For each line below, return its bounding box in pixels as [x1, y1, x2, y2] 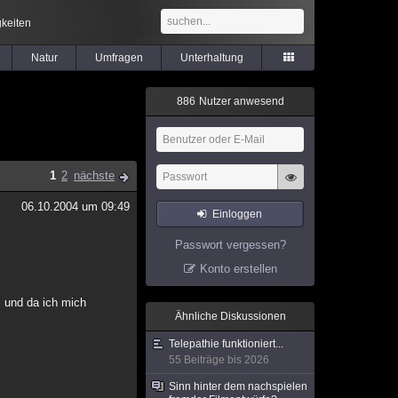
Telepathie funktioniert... [169, 338, 283, 350]
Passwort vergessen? [174, 238, 286, 251]
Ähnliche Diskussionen [174, 310, 286, 322]
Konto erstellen [199, 262, 277, 275]
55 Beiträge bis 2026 [169, 354, 269, 366]
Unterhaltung [179, 52, 243, 64]
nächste [74, 169, 115, 182]
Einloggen [212, 208, 263, 220]
